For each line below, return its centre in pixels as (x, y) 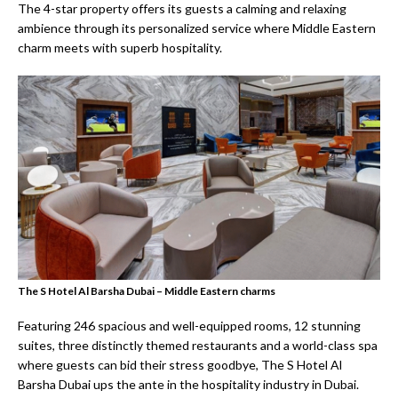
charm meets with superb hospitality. (120, 48)
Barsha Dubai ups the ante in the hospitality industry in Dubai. (188, 384)
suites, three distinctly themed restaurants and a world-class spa (198, 345)
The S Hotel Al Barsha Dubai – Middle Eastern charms (147, 291)
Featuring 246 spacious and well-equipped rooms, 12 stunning (189, 325)
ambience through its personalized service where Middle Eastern (197, 28)
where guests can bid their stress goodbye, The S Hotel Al (180, 364)
